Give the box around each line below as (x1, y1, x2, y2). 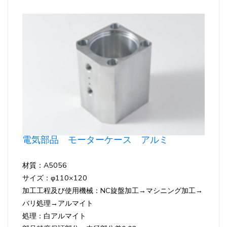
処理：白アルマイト (22, 210, 86, 221)
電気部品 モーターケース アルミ (22, 133, 168, 146)
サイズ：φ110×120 (22, 172, 87, 183)
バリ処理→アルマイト (22, 198, 93, 208)
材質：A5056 (22, 160, 67, 170)
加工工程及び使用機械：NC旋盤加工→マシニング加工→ (22, 185, 203, 196)
